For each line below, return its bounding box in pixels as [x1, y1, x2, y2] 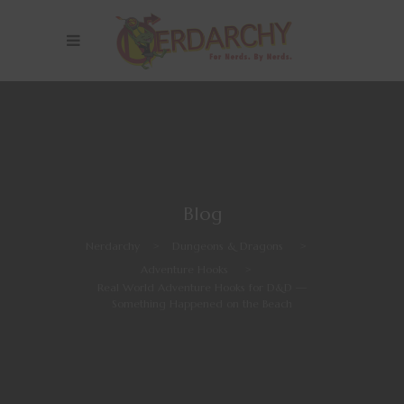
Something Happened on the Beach [112, 297, 292, 310]
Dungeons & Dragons [171, 238, 283, 252]
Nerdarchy [85, 238, 140, 252]
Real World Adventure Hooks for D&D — [97, 280, 307, 294]
